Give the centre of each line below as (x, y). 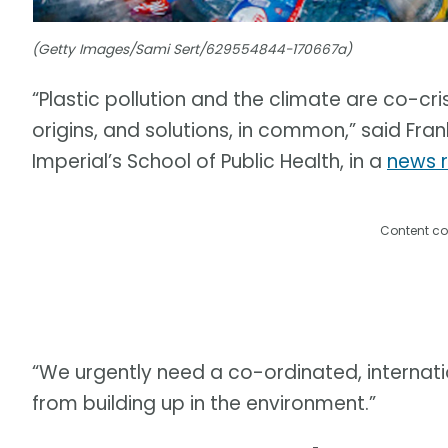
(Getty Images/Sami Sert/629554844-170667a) (192, 49)
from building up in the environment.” (204, 404)
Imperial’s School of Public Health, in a (209, 161)
